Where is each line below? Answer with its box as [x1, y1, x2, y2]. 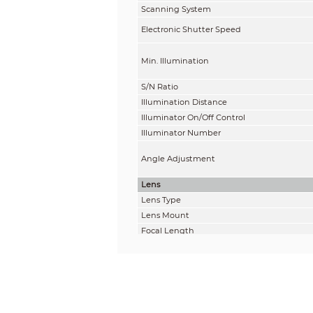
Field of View [140, 266, 192, 277]
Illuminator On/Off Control [140, 112, 245, 122]
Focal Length [140, 225, 194, 235]
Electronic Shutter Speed [140, 24, 241, 34]
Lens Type [140, 194, 181, 205]
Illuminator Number [140, 127, 221, 138]
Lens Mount [140, 210, 189, 220]
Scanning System [140, 3, 211, 14]
